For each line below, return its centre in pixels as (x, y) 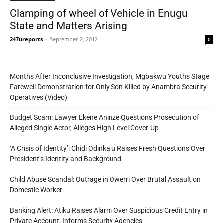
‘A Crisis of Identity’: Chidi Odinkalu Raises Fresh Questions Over (108, 148)
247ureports (26, 39)
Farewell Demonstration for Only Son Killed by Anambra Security (108, 86)
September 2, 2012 (74, 39)
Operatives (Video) (39, 97)
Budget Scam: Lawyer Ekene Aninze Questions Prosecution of (105, 117)
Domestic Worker (36, 189)
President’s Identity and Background (66, 159)
